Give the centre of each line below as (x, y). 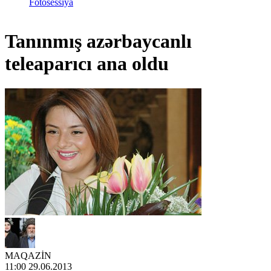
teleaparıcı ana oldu (87, 64)
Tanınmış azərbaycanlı (98, 41)
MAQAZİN (28, 255)
